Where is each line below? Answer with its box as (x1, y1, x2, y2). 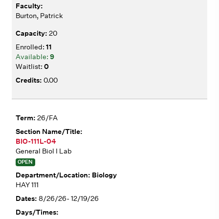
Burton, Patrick (16, 11, 63, 20)
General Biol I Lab (16, 146, 72, 155)
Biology (92, 171, 117, 180)
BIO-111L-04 (16, 136, 56, 146)
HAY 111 (16, 180, 39, 190)
